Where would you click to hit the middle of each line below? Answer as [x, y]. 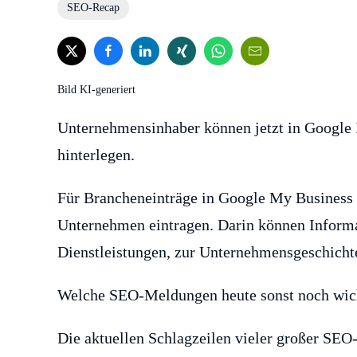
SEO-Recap [93, 8]
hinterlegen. [96, 155]
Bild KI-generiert [96, 90]
